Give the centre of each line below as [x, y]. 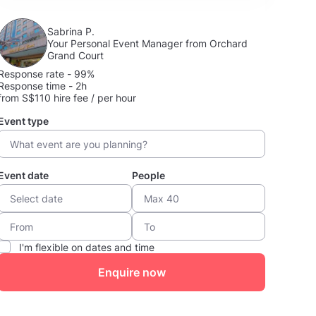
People [148, 175]
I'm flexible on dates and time [87, 247]
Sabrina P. [71, 31]
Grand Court [76, 55]
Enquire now [132, 272]
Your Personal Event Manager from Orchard [148, 43]
